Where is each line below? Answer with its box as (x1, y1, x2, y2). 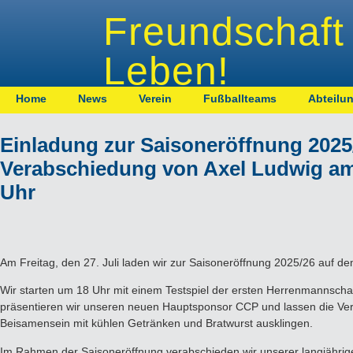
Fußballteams (203, 92, 277, 105)
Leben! (103, 49, 230, 93)
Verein (139, 92, 172, 105)
